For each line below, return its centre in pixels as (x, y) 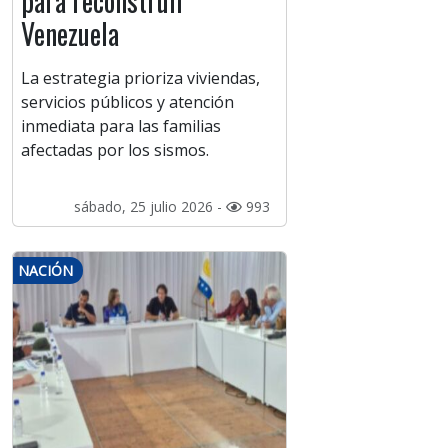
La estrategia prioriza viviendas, (140, 78)
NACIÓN (45, 271)
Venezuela (70, 34)
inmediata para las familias (121, 126)
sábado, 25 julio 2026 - (149, 207)
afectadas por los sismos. (115, 150)
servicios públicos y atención (127, 102)
